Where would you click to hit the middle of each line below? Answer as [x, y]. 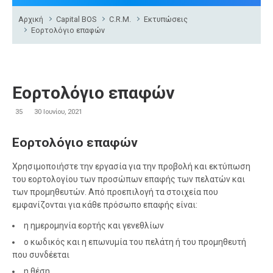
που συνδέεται [41, 254]
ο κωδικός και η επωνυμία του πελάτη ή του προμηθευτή [135, 242]
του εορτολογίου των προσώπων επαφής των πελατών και [129, 179]
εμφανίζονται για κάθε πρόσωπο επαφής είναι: [105, 204]
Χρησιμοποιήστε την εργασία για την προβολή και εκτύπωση [131, 166]
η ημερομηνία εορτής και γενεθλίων [94, 225]
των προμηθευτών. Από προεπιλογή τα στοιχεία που [115, 192]
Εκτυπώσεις [166, 19]
